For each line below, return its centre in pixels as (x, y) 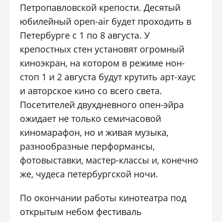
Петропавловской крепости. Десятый (100, 7)
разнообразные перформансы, (87, 146)
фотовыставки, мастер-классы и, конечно (109, 160)
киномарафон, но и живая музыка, (94, 132)
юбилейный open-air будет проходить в (106, 21)
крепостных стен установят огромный (102, 49)
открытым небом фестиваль (81, 212)
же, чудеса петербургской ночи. (90, 174)
